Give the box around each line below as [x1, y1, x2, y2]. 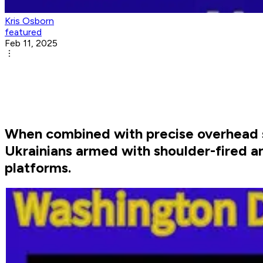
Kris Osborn [5, 15, 54, 27]
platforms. [5, 159, 71, 177]
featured [5, 26, 42, 38]
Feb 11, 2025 [5, 38, 58, 49]
